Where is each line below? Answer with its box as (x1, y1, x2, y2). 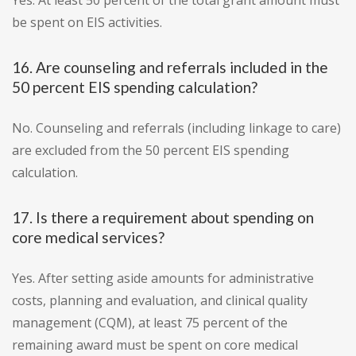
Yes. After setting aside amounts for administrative (12, 269, 314, 288)
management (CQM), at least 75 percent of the (12, 314, 288, 332)
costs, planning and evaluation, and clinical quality (12, 292, 308, 310)
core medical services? (12, 228, 164, 247)
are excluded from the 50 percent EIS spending (12, 141, 289, 160)
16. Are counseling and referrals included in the (12, 58, 328, 77)
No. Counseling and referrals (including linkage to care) (12, 119, 341, 137)
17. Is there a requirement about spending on (12, 208, 314, 227)
